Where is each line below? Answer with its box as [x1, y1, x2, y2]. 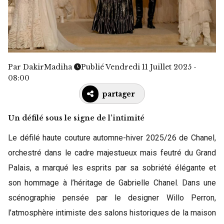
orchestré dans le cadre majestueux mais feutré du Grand [8, 148, 216, 157]
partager [102, 89, 135, 98]
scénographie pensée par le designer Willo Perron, [8, 193, 216, 202]
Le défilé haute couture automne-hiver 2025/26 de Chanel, [8, 133, 216, 142]
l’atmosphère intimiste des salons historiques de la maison [8, 208, 216, 217]
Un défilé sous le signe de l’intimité [8, 113, 144, 122]
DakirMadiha [23, 62, 72, 71]
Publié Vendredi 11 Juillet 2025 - [81, 62, 196, 71]
